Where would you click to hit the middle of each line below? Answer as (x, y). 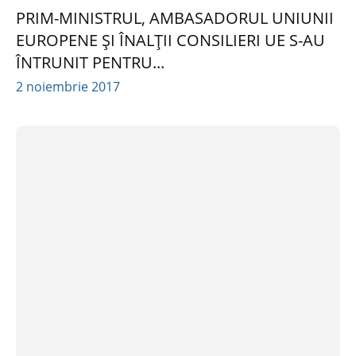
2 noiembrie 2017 (68, 86)
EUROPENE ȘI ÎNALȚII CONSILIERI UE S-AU (170, 40)
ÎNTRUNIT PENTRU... (90, 62)
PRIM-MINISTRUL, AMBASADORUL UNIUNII (175, 17)
